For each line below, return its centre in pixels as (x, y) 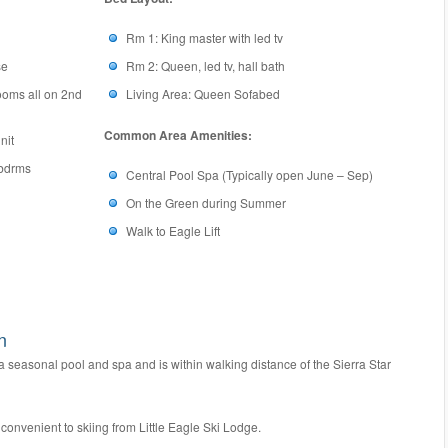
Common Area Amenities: (178, 135)
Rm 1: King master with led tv (204, 38)
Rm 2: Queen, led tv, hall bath (205, 66)
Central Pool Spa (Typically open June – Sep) (249, 175)
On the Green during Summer (206, 203)
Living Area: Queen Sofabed (203, 94)
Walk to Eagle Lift (173, 231)
